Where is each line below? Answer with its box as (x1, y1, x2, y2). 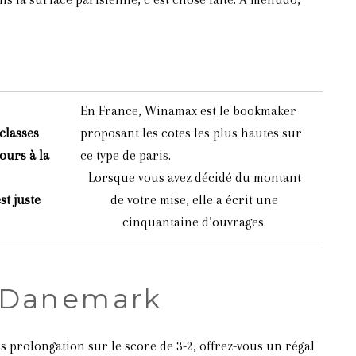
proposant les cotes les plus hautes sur (79, 126, 302, 141)
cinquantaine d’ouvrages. (122, 215, 266, 230)
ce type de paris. (79, 148, 171, 163)
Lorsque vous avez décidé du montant (87, 170, 301, 185)
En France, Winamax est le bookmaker (79, 103, 296, 118)
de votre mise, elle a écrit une (110, 192, 278, 207)
